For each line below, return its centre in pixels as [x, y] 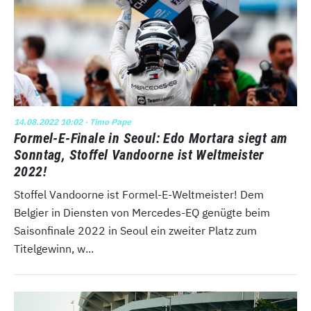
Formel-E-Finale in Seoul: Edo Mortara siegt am [151, 138]
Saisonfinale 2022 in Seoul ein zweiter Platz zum [135, 230]
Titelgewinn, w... [54, 248]
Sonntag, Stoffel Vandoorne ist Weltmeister [139, 154]
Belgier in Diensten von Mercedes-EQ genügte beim [142, 212]
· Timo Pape [107, 121]
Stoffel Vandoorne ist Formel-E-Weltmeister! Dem [139, 194]
